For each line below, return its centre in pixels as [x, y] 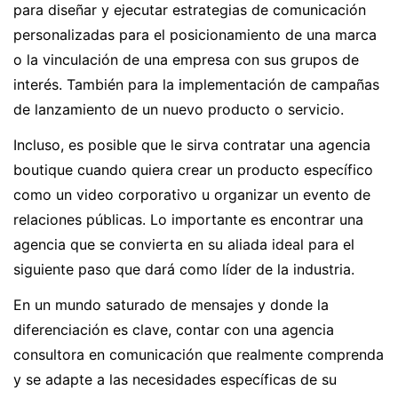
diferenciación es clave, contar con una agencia [174, 330]
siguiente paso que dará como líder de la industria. [184, 270]
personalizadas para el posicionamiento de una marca [195, 35]
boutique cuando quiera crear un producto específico [193, 170]
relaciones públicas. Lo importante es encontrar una [188, 220]
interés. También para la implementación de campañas [196, 85]
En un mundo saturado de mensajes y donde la [171, 305]
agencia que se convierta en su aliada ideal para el [184, 245]
